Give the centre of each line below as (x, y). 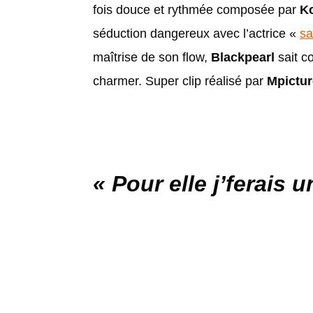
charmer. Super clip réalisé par (180, 81)
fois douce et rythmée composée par (196, 9)
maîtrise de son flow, (152, 57)
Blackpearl (243, 57)
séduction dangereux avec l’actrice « (196, 33)
